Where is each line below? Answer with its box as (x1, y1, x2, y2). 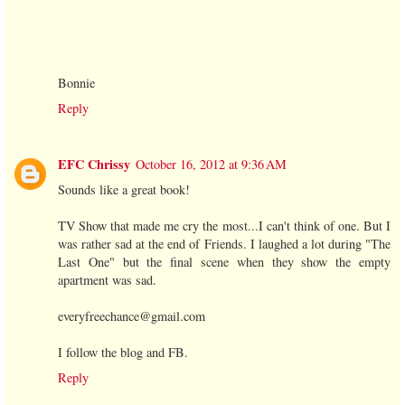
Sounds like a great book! (58, 180, 190, 198)
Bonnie (58, 73, 95, 91)
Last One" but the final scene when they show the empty (58, 252, 391, 270)
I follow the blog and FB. (58, 343, 188, 361)
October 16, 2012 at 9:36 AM (136, 155, 287, 173)
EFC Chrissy (58, 154, 130, 174)
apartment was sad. (58, 270, 156, 288)
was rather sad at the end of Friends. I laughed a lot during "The (58, 234, 391, 252)
